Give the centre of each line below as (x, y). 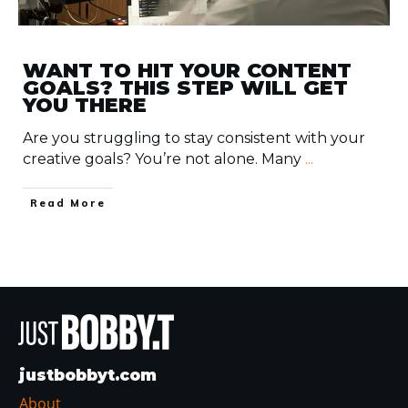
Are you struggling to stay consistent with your (194, 138)
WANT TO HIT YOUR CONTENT (187, 70)
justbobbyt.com (88, 375)
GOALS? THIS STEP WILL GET (185, 87)
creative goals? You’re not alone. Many (164, 158)
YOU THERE (85, 105)
